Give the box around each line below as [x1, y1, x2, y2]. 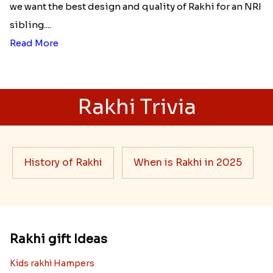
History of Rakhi [24, 156, 102, 169]
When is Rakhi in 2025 [133, 156, 242, 169]
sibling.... [9, 19, 51, 31]
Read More [9, 37, 58, 49]
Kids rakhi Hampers [9, 258, 94, 269]
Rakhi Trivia [77, 94, 196, 121]
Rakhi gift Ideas [9, 232, 107, 247]
